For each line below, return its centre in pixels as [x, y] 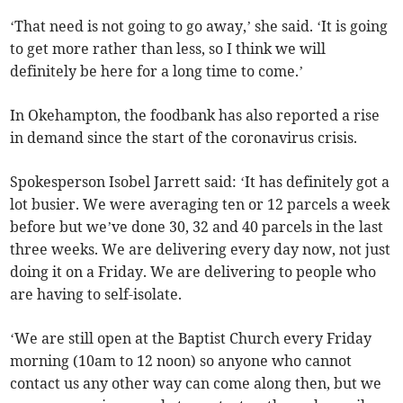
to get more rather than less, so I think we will [168, 48]
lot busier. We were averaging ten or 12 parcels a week [200, 204]
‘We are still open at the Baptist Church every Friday [191, 338]
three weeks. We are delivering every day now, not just [201, 249]
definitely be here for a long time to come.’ [157, 71]
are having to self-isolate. [96, 294]
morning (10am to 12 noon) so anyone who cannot [181, 360]
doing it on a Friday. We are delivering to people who [193, 271]
